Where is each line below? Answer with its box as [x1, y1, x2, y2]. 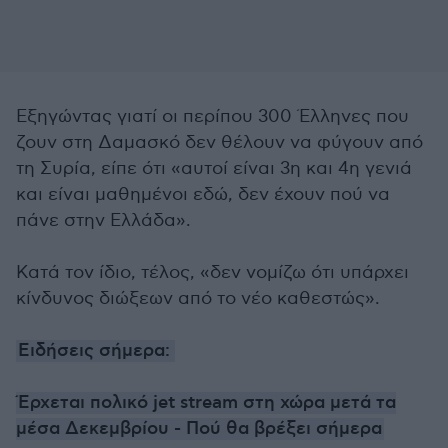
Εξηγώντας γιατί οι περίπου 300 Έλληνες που [16, 106, 409, 127]
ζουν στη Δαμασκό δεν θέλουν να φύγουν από [16, 132, 423, 153]
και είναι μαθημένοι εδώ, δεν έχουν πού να [16, 184, 390, 205]
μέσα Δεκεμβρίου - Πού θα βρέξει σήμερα [16, 418, 382, 440]
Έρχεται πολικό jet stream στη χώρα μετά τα [18, 392, 396, 414]
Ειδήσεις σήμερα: [18, 340, 173, 362]
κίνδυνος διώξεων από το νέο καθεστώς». [16, 288, 380, 309]
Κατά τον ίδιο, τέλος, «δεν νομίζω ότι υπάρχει [16, 262, 409, 283]
